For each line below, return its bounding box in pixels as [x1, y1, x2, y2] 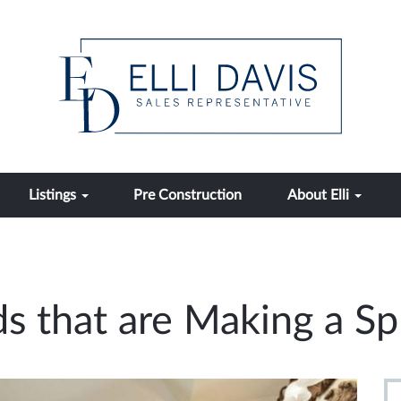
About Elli [286, 188, 353, 202]
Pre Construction [133, 188, 242, 202]
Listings [28, 188, 80, 202]
